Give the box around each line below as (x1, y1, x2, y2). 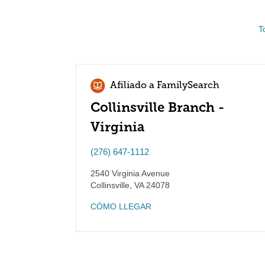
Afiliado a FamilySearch (110, 81, 219, 91)
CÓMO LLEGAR (91, 202, 151, 211)
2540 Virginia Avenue (91, 169, 170, 178)
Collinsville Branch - (91, 99, 224, 115)
